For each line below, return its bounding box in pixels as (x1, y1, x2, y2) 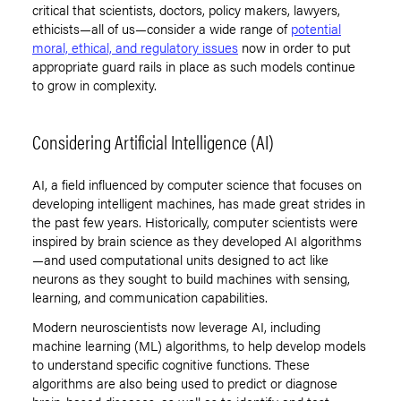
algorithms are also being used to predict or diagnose (32, 373, 337, 393)
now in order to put (238, 38, 351, 57)
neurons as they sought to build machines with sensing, (32, 269, 350, 288)
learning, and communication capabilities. (32, 287, 268, 307)
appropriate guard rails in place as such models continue (32, 56, 355, 76)
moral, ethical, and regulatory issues (32, 38, 238, 57)
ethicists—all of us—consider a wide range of (32, 19, 291, 38)
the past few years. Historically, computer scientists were (32, 212, 358, 232)
